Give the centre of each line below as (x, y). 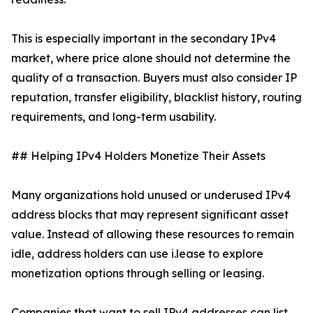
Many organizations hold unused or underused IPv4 (151, 195)
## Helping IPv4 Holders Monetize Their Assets (138, 156)
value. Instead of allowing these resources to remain (153, 234)
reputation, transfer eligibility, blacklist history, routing (156, 97)
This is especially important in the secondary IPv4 (144, 39)
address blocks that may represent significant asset (150, 215)
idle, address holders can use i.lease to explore (137, 254)
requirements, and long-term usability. (114, 117)
